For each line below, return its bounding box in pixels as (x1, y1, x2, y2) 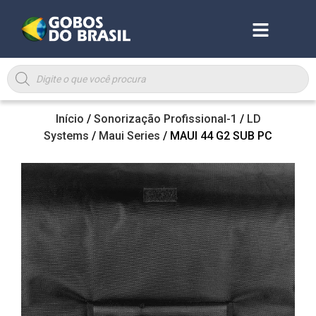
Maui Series (99, 128, 160, 142)
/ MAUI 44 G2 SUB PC (160, 128, 272, 142)
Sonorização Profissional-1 (93, 111, 237, 126)
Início (55, 111, 84, 126)
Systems (44, 128, 89, 142)
